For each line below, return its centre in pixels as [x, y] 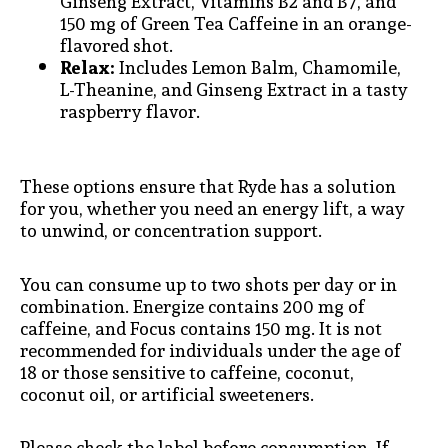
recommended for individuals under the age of [210, 350]
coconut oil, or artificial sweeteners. [169, 394]
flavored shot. [118, 45]
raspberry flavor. [132, 111]
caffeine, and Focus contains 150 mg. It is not [201, 328]
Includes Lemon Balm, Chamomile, [258, 67]
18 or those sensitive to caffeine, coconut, [187, 372]
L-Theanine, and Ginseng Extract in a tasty [234, 89]
